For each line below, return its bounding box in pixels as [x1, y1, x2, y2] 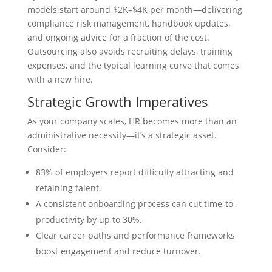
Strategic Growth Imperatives [27, 92, 208, 110]
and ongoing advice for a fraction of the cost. [27, 32, 209, 43]
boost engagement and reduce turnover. [35, 245, 201, 257]
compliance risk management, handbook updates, [27, 18, 230, 29]
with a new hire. [27, 73, 93, 85]
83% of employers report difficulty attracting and [35, 166, 234, 178]
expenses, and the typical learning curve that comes [27, 59, 239, 71]
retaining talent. [35, 182, 101, 194]
